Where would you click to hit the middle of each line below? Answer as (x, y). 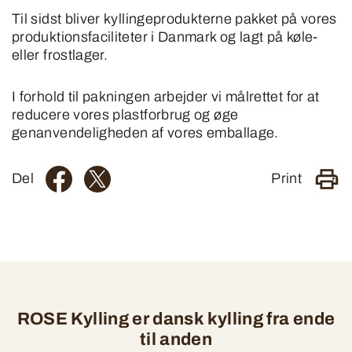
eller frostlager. (60, 55)
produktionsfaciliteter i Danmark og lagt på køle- (165, 37)
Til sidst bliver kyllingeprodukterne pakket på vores (174, 18)
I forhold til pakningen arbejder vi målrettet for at (166, 96)
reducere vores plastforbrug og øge (125, 114)
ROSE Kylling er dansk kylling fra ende (176, 319)
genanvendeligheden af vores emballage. (145, 132)
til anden (176, 339)
